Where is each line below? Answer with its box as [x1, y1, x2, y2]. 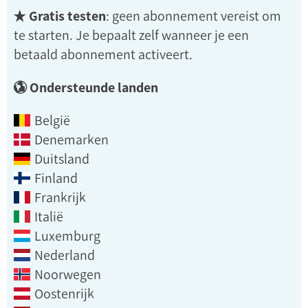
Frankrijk [32, 189, 86, 206]
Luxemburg [32, 228, 100, 244]
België [32, 112, 70, 129]
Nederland [32, 247, 95, 263]
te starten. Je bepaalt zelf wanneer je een [14, 27, 249, 43]
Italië [32, 208, 63, 225]
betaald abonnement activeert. [14, 46, 192, 63]
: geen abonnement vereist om [106, 8, 281, 24]
